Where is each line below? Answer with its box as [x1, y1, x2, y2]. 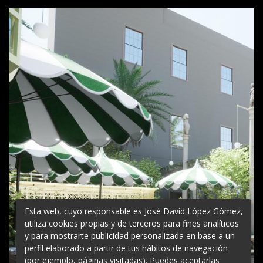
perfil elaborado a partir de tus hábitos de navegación [25, 242, 228, 254]
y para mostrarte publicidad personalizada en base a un [25, 230, 235, 241]
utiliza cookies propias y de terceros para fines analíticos [25, 217, 239, 229]
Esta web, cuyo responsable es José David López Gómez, [25, 205, 243, 217]
